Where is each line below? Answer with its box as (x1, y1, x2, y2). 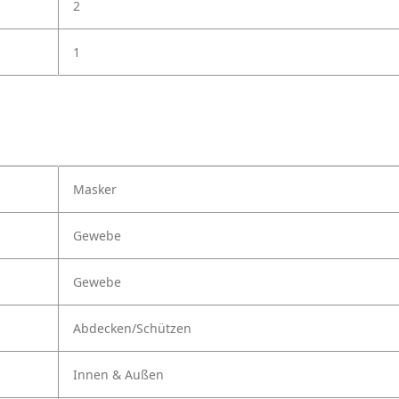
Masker (73, 181, 117, 199)
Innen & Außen (73, 366, 164, 384)
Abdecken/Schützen (73, 320, 191, 338)
